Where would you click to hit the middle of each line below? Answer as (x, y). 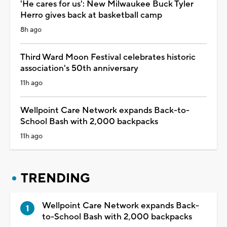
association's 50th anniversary (79, 68)
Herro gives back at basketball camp (91, 15)
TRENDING (55, 178)
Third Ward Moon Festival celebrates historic (108, 57)
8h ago (31, 30)
